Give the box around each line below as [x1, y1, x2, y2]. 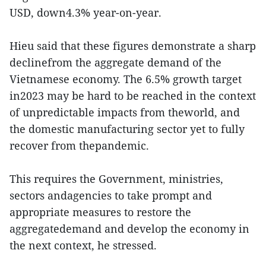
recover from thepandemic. [9, 138, 149, 153]
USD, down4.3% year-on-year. [9, 5, 161, 20]
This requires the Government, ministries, [9, 172, 223, 186]
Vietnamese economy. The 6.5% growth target [9, 72, 242, 87]
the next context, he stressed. [9, 238, 157, 253]
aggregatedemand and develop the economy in [9, 221, 249, 236]
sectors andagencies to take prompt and [9, 188, 212, 203]
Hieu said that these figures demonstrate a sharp [9, 39, 256, 53]
